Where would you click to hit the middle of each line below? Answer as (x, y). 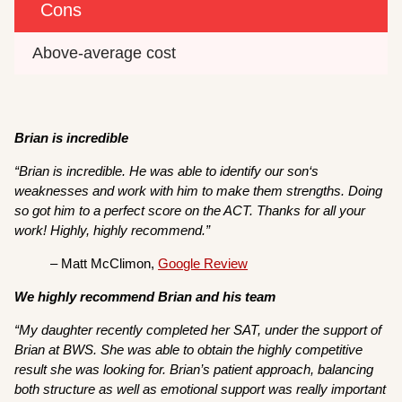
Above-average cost (105, 52)
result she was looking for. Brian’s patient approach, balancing (194, 369)
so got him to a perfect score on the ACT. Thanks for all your (190, 210)
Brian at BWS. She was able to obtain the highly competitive (189, 349)
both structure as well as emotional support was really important (201, 389)
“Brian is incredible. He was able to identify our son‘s (167, 170)
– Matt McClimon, (105, 263)
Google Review (203, 263)
